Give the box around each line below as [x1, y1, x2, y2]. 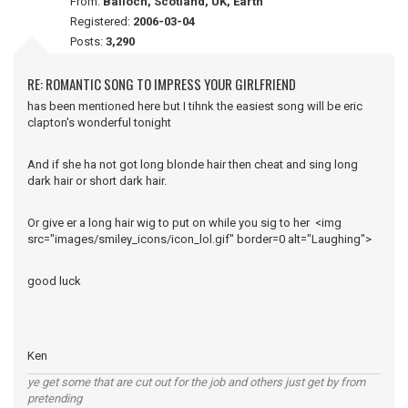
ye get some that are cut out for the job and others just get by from [27, 375, 365, 389]
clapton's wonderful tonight [27, 116, 171, 129]
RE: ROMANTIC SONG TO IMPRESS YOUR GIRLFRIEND [27, 74, 296, 94]
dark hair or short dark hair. [27, 174, 167, 188]
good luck [27, 274, 81, 288]
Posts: [70, 35, 106, 48]
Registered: [70, 15, 133, 28]
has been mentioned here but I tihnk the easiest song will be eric [27, 99, 362, 113]
